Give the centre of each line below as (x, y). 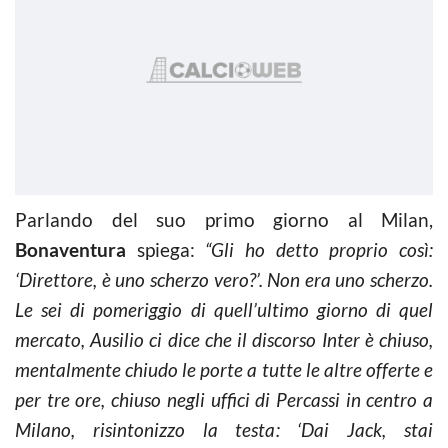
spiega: (166, 249)
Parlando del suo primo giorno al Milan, (224, 219)
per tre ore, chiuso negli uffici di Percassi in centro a (224, 399)
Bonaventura (70, 249)
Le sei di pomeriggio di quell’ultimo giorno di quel (224, 309)
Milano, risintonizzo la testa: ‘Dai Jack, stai (224, 429)
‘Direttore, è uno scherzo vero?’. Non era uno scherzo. (224, 279)
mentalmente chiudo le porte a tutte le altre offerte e (224, 369)
